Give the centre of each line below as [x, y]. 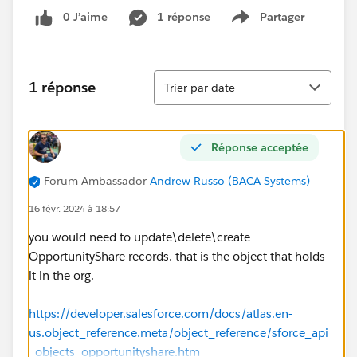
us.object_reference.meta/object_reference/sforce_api [178, 332]
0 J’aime [85, 17]
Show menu [273, 25]
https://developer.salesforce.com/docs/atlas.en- [161, 313]
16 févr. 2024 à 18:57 [75, 208]
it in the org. [61, 275]
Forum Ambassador [95, 180]
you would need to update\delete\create [139, 237]
